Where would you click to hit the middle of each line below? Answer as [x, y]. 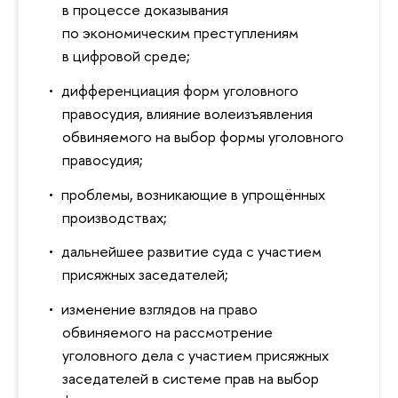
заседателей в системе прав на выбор [191, 378]
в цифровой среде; [127, 56]
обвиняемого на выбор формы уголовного [203, 136]
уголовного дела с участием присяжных [196, 355]
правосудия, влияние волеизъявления [188, 113]
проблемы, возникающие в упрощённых [193, 194]
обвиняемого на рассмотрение [168, 332]
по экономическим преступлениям [181, 33]
